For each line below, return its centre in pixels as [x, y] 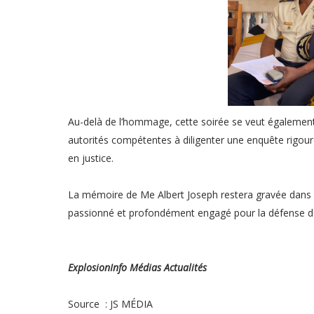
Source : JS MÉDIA [110, 304]
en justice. [91, 158]
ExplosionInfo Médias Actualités [139, 268]
